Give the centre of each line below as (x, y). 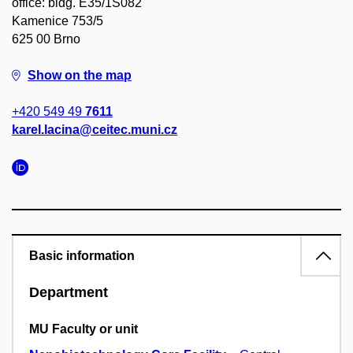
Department (69, 292)
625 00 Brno (46, 39)
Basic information (82, 256)
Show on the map (80, 75)
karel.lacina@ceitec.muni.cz (95, 130)
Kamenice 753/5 (58, 21)
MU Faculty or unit (84, 329)
